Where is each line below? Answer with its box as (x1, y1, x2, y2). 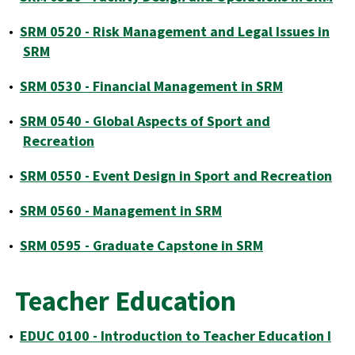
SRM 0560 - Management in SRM (20, 201, 222, 219)
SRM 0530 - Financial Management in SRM (20, 77, 283, 95)
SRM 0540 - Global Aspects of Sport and (20, 112, 270, 130)
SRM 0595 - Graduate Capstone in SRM (20, 236, 263, 254)
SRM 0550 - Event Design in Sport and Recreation (20, 166, 332, 185)
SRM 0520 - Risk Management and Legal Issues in (20, 22, 330, 40)
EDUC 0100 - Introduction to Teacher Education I (20, 326, 331, 345)
